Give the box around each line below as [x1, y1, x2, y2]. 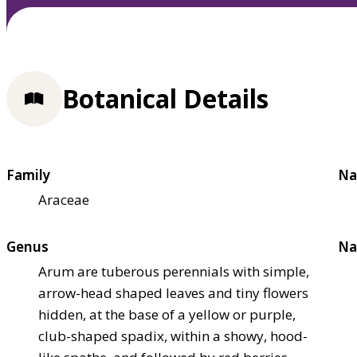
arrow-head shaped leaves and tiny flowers [38, 283, 308, 302]
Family [6, 165, 50, 184]
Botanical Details [62, 81, 269, 116]
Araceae [38, 190, 89, 209]
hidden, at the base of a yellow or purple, [38, 304, 296, 324]
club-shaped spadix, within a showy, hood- [38, 326, 308, 345]
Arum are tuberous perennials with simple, [38, 261, 309, 280]
